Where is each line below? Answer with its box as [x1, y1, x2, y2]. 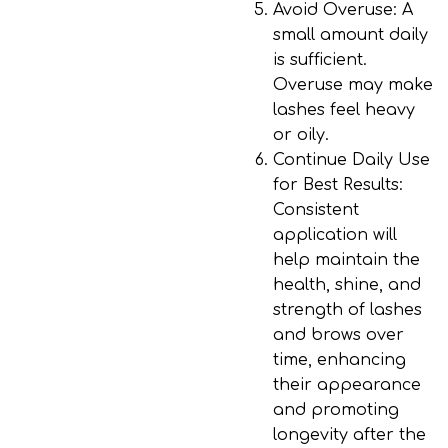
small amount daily [273, 26, 428, 44]
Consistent [273, 201, 359, 219]
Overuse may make [273, 76, 433, 94]
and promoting [273, 401, 399, 419]
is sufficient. [273, 51, 367, 69]
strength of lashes [273, 301, 422, 319]
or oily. [273, 126, 329, 144]
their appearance [273, 376, 421, 394]
